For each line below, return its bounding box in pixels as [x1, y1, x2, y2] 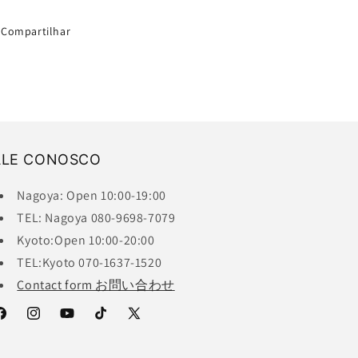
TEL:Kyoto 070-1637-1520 [17, 254, 162, 272]
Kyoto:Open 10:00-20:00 [17, 232, 155, 249]
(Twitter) [125, 334, 170, 349]
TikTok [92, 314, 125, 329]
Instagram [25, 314, 78, 329]
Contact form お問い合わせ [17, 276, 175, 294]
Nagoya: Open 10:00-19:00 [17, 187, 166, 205]
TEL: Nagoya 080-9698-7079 [17, 209, 176, 227]
